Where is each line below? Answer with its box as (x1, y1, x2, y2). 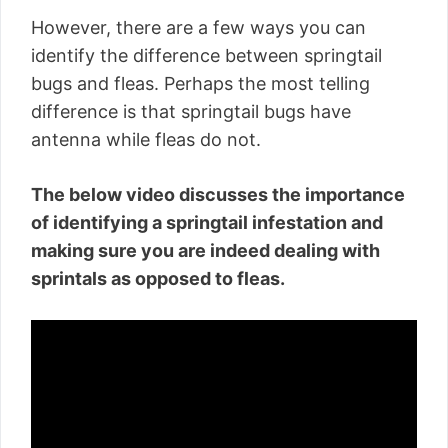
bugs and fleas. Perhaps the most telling (31, 73, 370, 95)
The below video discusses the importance (31, 184, 405, 206)
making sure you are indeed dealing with (31, 240, 380, 262)
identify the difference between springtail (31, 45, 382, 67)
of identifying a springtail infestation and (31, 212, 383, 234)
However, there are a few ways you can (31, 17, 366, 39)
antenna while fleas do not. (31, 129, 261, 151)
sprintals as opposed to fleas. (31, 268, 289, 290)
